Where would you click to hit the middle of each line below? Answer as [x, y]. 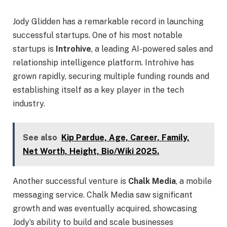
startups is [34, 49]
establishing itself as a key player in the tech [98, 90]
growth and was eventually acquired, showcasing [105, 209]
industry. [29, 103]
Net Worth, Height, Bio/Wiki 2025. [91, 152]
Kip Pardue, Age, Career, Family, [125, 138]
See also [40, 138]
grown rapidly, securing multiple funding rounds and [111, 76]
